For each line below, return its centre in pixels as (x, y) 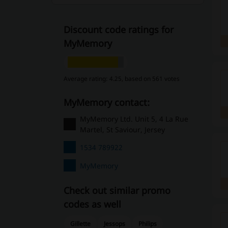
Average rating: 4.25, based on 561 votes (121, 79)
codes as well (92, 204)
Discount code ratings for (118, 30)
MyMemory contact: (110, 102)
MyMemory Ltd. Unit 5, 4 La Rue (134, 119)
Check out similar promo (117, 190)
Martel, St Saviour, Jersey (122, 130)
